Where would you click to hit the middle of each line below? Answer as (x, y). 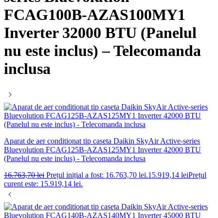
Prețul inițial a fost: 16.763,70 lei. (97, 175)
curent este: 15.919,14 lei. (43, 183)
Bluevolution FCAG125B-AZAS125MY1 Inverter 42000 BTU (102, 149)
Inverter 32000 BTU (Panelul (100, 33)
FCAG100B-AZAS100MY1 (95, 15)
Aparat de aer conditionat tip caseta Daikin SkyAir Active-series (102, 141)
